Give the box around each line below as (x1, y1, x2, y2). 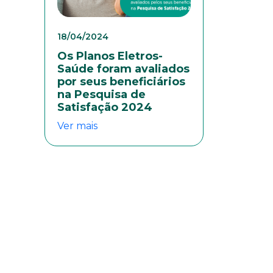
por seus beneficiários (57, 75, 185, 89)
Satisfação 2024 (57, 101, 152, 115)
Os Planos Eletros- (57, 49, 163, 63)
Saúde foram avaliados (57, 62, 190, 76)
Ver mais (57, 120, 97, 132)
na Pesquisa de (57, 88, 146, 102)
